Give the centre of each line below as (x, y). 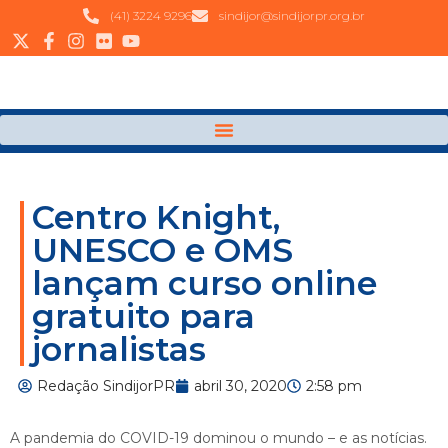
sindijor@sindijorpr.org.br (292, 15)
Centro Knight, (156, 217)
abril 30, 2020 (240, 386)
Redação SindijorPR (106, 386)
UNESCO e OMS (162, 250)
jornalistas (119, 349)
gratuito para (143, 316)
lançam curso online (204, 283)
